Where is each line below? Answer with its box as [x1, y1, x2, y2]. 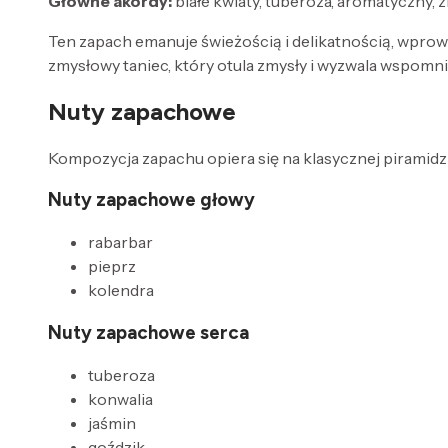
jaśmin [88, 412, 136, 433]
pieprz [88, 256, 136, 277]
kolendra [88, 280, 154, 301]
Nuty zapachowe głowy [48, 188, 255, 212]
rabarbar [88, 232, 153, 253]
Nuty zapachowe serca [48, 320, 249, 344]
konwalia [88, 388, 153, 409]
